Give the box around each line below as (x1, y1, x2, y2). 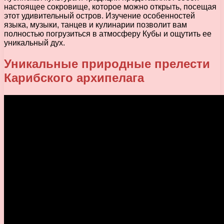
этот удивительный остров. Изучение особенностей (4, 11, 195, 20)
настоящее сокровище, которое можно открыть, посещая (4, 2, 216, 11)
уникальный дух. (4, 38, 65, 47)
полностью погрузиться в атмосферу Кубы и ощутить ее (4, 29, 211, 38)
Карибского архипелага (4, 71, 144, 85)
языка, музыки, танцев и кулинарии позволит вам (4, 20, 187, 29)
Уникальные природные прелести (4, 57, 210, 71)
